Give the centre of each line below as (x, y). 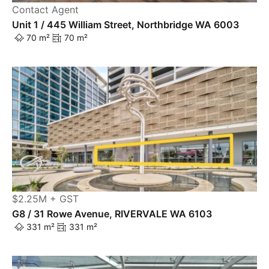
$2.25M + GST (45, 199)
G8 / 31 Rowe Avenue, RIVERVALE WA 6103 (112, 214)
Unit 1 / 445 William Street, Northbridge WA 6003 (125, 25)
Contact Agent (45, 10)
